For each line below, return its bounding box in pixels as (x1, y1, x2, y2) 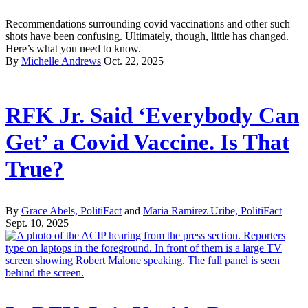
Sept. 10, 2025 (5, 217, 69, 230)
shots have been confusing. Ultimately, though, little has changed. (5, 30, 289, 42)
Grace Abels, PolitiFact (21, 205, 122, 217)
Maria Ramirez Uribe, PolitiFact (143, 205, 282, 217)
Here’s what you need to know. (5, 42, 141, 54)
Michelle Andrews (21, 54, 101, 67)
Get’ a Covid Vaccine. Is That (5, 129, 289, 155)
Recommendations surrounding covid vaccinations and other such (5, 17, 290, 30)
